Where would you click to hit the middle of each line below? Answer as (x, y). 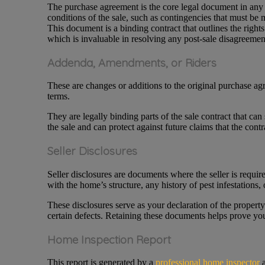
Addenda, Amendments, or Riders (132, 62)
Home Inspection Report (109, 239)
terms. (58, 96)
